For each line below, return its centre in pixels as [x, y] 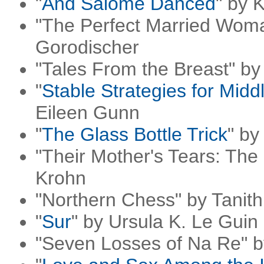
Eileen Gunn [88, 113]
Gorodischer [87, 47]
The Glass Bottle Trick [135, 134]
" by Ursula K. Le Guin [165, 222]
